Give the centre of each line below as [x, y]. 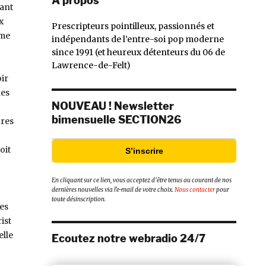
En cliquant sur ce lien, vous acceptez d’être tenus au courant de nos [142, 180]
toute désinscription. [79, 199]
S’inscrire [144, 151]
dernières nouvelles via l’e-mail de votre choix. [113, 190]
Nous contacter [195, 190]
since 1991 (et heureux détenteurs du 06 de [138, 52]
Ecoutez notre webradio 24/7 [129, 239]
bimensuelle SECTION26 [116, 119]
